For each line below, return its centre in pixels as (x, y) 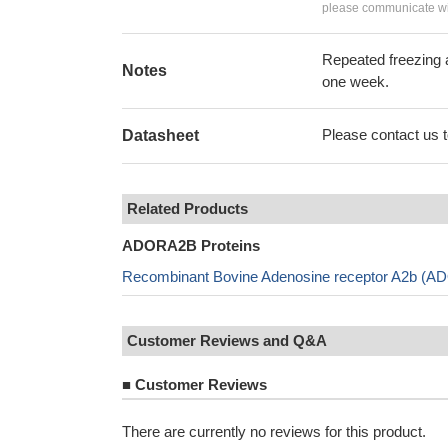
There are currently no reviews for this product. (274, 431)
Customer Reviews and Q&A (227, 340)
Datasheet (160, 135)
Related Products (187, 208)
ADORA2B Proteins (191, 245)
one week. (355, 81)
